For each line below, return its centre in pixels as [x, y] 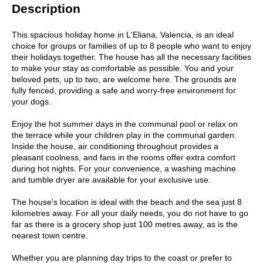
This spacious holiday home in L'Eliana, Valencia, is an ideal [123, 34]
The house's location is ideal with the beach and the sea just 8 [127, 202]
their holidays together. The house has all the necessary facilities [131, 57]
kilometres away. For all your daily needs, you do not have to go [130, 213]
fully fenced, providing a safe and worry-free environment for [124, 90]
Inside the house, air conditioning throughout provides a [115, 146]
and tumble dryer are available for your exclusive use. [111, 179]
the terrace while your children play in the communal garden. [124, 135]
